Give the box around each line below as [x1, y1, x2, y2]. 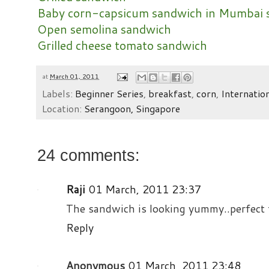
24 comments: [37, 146, 140, 165]
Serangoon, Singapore [84, 101, 180, 115]
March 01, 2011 [50, 71, 99, 80]
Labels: [42, 86, 75, 100]
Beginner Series [75, 86, 144, 100]
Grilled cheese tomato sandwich [37, 37, 207, 53]
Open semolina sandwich [37, 20, 171, 37]
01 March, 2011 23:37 [89, 181, 201, 197]
